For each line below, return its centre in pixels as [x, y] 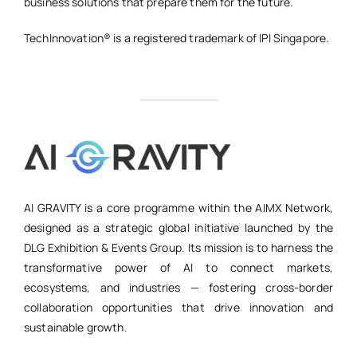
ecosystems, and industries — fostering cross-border [178, 288]
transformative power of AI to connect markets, [178, 268]
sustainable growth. [75, 328]
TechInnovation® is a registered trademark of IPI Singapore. [177, 38]
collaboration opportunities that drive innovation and [178, 308]
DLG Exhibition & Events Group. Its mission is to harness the [178, 248]
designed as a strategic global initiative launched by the [178, 228]
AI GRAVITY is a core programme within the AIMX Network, [178, 208]
